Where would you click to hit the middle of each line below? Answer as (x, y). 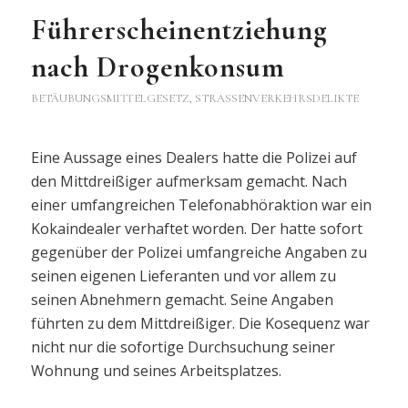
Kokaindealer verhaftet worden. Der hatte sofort (196, 228)
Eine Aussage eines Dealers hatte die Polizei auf (194, 157)
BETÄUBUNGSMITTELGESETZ (110, 99)
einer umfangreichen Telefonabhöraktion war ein (201, 204)
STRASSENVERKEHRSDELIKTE (273, 99)
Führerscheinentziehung (179, 30)
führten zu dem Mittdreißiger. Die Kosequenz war (200, 323)
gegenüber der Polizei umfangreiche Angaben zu (199, 252)
